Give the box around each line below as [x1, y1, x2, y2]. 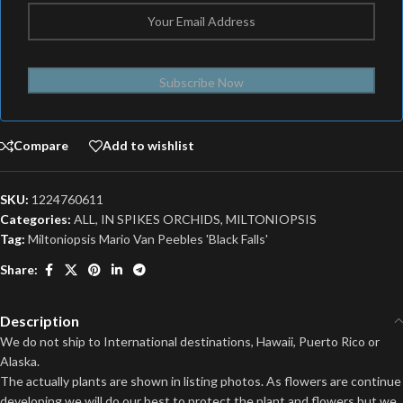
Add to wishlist [103, 138, 194, 154]
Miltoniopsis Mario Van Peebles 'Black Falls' [28, 230, 268, 246]
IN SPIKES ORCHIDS [101, 210, 220, 227]
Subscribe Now [159, 74, 244, 90]
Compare [13, 138, 68, 154]
